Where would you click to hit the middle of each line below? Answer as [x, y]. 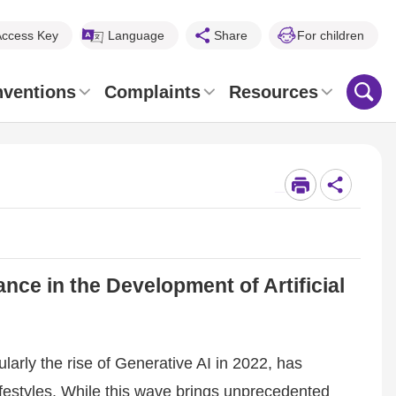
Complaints [152, 92]
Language [136, 35]
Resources [274, 92]
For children [331, 35]
